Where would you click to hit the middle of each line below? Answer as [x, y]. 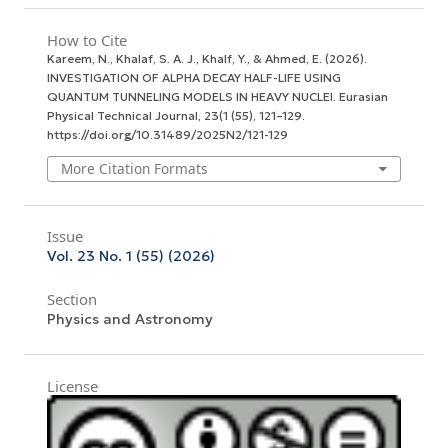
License [72, 386]
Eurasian [363, 96]
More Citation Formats [135, 168]
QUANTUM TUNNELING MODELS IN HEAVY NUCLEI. [192, 96]
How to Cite [86, 39]
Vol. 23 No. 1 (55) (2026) [130, 256]
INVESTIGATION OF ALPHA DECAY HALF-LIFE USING [193, 77]
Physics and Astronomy [129, 319]
